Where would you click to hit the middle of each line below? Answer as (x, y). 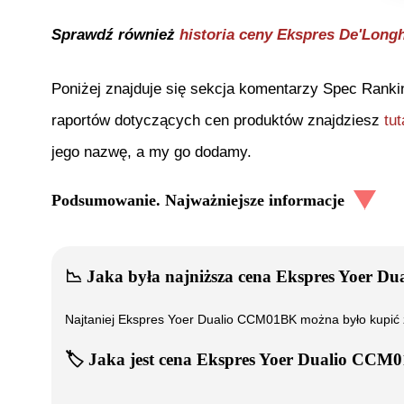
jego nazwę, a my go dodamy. (151, 152)
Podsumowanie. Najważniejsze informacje (198, 200)
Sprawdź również (115, 35)
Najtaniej (92, 319)
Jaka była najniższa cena (179, 277)
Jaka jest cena (140, 359)
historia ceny (228, 35)
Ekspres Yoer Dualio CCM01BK (207, 319)
